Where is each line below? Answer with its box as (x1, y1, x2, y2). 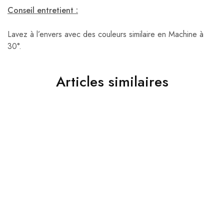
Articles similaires (55, 71, 168, 92)
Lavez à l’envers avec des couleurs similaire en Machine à (7, 28, 203, 40)
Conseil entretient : (7, 4, 78, 16)
